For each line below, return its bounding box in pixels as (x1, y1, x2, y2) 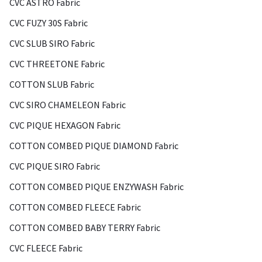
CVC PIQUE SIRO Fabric (9, 160, 100, 172)
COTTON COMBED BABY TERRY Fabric (9, 222, 160, 233)
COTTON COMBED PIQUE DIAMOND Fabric (9, 140, 178, 151)
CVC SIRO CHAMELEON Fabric (9, 99, 126, 111)
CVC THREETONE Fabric (9, 58, 105, 70)
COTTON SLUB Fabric (9, 78, 94, 90)
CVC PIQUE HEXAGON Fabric (9, 119, 120, 131)
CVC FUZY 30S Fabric (9, 17, 88, 29)
